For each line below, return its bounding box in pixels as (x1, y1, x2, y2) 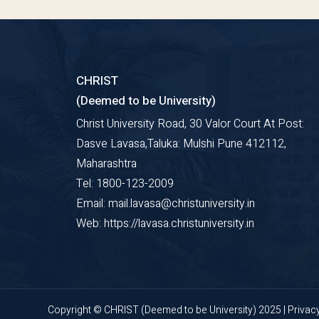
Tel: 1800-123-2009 (76, 175, 174, 193)
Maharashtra (76, 155, 137, 173)
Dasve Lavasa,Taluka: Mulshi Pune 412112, (76, 135, 286, 153)
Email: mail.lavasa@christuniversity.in (76, 195, 255, 213)
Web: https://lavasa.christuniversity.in (76, 215, 254, 233)
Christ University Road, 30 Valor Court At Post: (76, 115, 304, 133)
